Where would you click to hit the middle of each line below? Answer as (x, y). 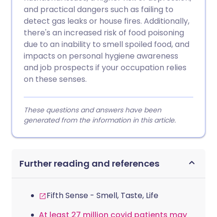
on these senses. (55, 79)
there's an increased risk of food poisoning (104, 33)
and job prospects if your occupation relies (105, 68)
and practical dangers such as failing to (99, 9)
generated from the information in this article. (100, 120)
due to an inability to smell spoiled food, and (107, 44)
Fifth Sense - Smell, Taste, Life (102, 195)
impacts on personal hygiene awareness (101, 56)
